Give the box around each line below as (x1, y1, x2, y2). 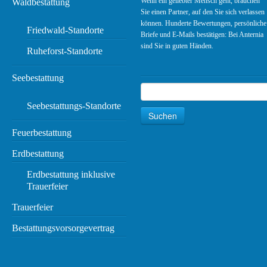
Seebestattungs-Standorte (27, 101, 122, 111)
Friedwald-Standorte (27, 25, 104, 36)
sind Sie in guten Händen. (141, 42, 214, 51)
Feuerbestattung (12, 128, 72, 138)
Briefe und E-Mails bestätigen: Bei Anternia (141, 30, 264, 39)
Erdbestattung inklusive (27, 169, 116, 180)
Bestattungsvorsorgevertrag (12, 223, 115, 234)
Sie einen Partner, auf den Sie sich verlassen (141, 8, 265, 17)
